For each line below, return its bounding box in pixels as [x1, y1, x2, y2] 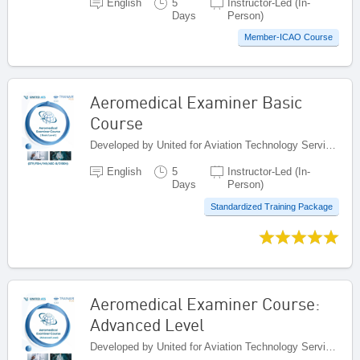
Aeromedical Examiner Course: [90, 292, 320, 314]
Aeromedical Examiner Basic [90, 92, 302, 113]
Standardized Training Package [211, 201, 333, 211]
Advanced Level [90, 313, 204, 335]
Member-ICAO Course [244, 31, 333, 42]
